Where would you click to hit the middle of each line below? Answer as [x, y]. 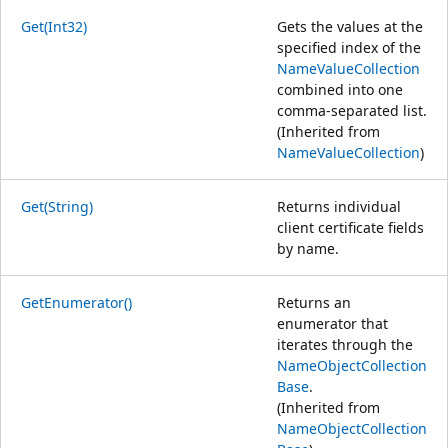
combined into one [340, 89]
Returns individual [339, 206]
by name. [308, 248]
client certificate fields [350, 227]
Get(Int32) [54, 26]
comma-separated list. [352, 110]
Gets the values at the [350, 26]
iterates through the [345, 344]
